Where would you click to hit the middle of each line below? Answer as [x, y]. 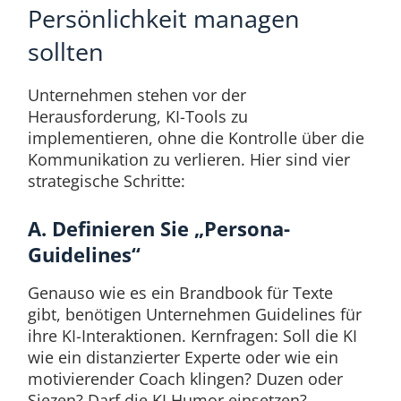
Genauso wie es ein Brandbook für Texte [180, 293]
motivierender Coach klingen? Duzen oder [185, 379]
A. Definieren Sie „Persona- [158, 228]
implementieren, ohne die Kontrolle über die [196, 137]
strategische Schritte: [106, 180]
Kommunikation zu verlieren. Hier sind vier [188, 159]
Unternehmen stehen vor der [137, 94]
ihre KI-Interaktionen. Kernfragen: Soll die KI [192, 336]
